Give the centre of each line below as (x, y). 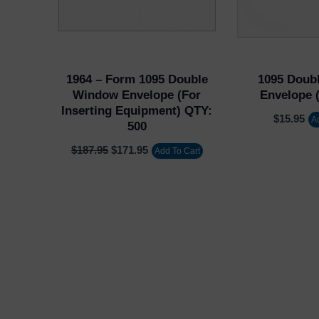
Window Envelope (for (137, 95)
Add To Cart (177, 151)
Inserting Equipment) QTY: (137, 110)
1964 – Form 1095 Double (137, 79)
